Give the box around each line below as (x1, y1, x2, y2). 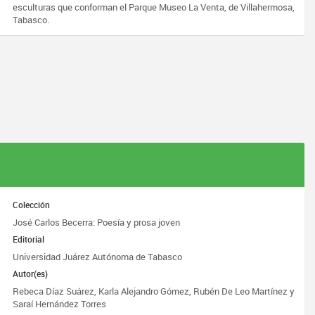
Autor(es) (13, 268, 49, 279)
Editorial (13, 233, 45, 245)
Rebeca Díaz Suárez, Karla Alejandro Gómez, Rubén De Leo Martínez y (13, 285, 295, 297)
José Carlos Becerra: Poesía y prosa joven (13, 216, 181, 229)
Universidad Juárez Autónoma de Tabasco (13, 250, 183, 263)
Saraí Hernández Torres (13, 297, 107, 310)
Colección (13, 199, 51, 210)
